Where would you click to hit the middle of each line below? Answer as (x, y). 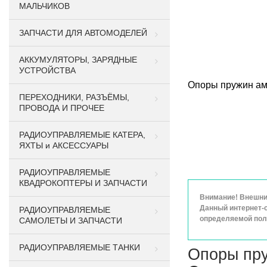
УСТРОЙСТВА (47, 70)
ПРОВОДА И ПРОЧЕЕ (62, 108)
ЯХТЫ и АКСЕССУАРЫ (64, 145)
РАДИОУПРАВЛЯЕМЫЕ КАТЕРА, (82, 135)
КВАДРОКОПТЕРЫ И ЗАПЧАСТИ (83, 183)
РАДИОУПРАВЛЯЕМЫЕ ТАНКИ (80, 247)
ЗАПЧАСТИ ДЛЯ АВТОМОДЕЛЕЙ (83, 33)
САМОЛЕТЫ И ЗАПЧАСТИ (71, 221)
